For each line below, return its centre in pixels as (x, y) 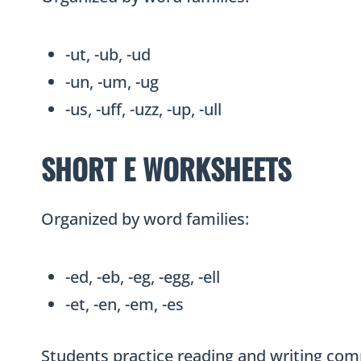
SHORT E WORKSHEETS (166, 169)
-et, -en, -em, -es (124, 305)
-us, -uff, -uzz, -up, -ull (143, 110)
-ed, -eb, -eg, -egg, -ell (143, 277)
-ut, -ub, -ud (108, 55)
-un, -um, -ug (112, 82)
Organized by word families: (145, 219)
